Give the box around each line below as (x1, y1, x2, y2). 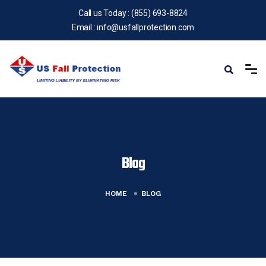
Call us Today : (78, 8, 131, 18)
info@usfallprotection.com (97, 23, 195, 32)
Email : (71, 23, 97, 32)
